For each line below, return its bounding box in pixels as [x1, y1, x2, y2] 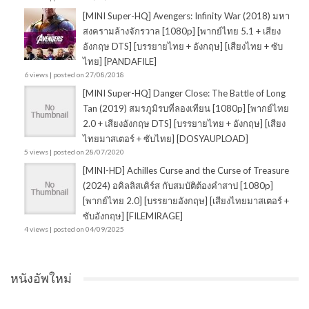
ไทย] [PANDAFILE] [83, 56, 157, 68]
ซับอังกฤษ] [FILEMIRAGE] [83, 210, 183, 222]
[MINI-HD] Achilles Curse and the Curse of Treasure [83, 165, 289, 177]
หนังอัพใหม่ [10, 271, 72, 286]
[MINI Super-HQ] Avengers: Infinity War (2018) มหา [83, 10, 290, 22]
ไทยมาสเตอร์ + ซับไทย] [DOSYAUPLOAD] [83, 133, 248, 145]
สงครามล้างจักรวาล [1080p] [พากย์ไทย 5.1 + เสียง [83, 26, 281, 37]
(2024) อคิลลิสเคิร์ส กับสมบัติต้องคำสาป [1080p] [83, 180, 273, 192]
